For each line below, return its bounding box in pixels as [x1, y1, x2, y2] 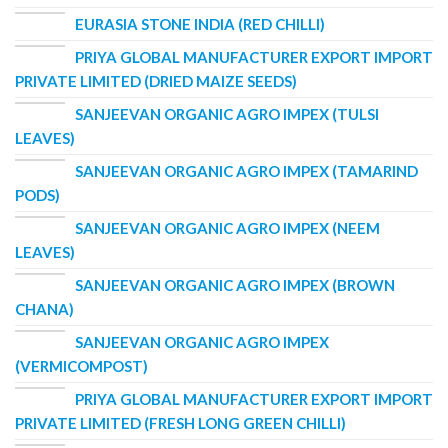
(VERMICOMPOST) [15, 356, 148, 375]
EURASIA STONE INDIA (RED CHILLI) [75, 14, 325, 33]
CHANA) [15, 299, 74, 318]
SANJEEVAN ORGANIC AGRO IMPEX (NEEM [75, 218, 380, 237]
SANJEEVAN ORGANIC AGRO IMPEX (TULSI [75, 104, 379, 123]
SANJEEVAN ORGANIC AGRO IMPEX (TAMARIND [75, 161, 418, 180]
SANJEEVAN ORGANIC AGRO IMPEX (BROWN [75, 275, 395, 294]
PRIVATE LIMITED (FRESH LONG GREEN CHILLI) [15, 413, 346, 432]
